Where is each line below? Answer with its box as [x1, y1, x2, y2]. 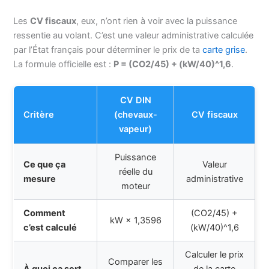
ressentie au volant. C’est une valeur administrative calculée [13, 29, 254, 41]
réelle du [118, 166, 153, 177]
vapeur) [119, 123, 153, 134]
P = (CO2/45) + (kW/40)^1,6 [113, 58, 232, 70]
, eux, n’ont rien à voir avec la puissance [76, 15, 238, 26]
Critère [23, 109, 55, 120]
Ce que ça [23, 159, 66, 170]
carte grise [202, 44, 246, 55]
